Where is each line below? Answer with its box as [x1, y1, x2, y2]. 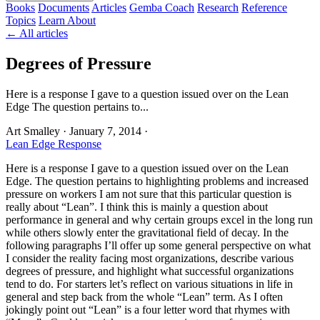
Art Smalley [6, 124, 63, 137]
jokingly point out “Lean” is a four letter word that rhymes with [6, 303, 290, 316]
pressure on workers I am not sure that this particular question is [6, 187, 291, 200]
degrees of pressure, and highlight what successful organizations [6, 264, 294, 277]
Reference [241, 1, 287, 14]
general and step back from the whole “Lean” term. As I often [6, 290, 283, 303]
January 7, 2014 [69, 124, 144, 137]
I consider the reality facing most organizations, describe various [6, 251, 294, 264]
